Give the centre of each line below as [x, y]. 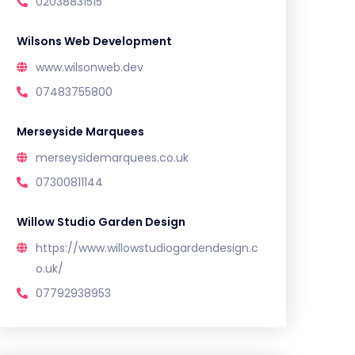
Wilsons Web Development [94, 41]
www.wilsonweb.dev [90, 67]
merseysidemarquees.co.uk [112, 158]
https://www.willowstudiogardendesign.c [147, 248]
